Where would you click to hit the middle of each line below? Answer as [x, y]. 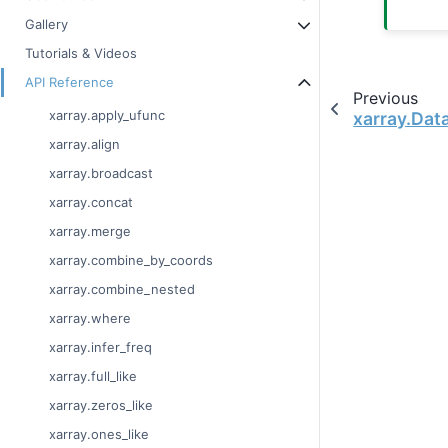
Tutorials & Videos [81, 53]
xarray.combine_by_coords [131, 260]
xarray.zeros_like [101, 405]
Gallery [46, 24]
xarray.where [90, 318]
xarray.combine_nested [122, 289]
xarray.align [84, 144]
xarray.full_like [93, 376]
